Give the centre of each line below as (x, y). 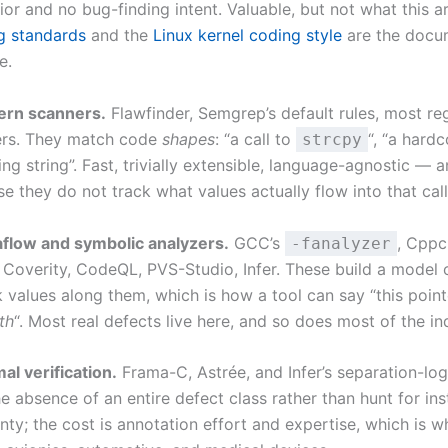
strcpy (332, 140)
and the (119, 35)
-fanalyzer (341, 243)
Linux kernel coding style (247, 35)
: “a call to (255, 139)
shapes (188, 139)
